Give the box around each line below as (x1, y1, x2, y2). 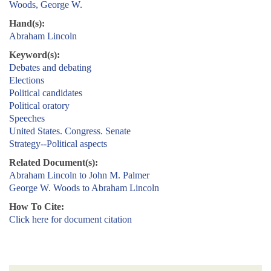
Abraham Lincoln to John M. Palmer (9, 170, 149, 181)
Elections (9, 75, 44, 86)
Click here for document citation (9, 214, 132, 225)
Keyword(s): (9, 50, 60, 60)
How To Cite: (9, 201, 64, 212)
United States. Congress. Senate (9, 126, 131, 137)
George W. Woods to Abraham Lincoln (9, 183, 159, 194)
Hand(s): (9, 18, 45, 29)
